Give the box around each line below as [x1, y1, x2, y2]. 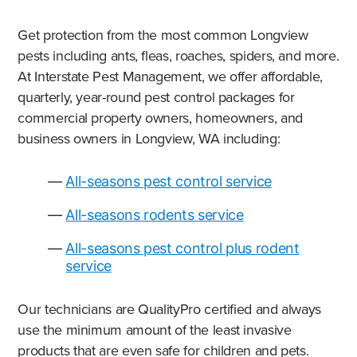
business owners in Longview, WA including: [18, 127, 280, 149]
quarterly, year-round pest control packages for [18, 86, 295, 108]
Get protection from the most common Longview [18, 24, 308, 45]
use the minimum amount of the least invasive [18, 319, 292, 340]
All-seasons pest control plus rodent [65, 239, 300, 257]
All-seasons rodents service [65, 206, 244, 223]
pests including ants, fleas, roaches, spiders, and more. [18, 45, 339, 66]
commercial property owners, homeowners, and [18, 107, 303, 128]
